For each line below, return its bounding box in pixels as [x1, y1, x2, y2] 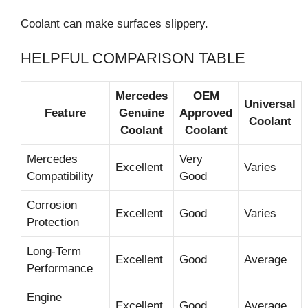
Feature [45, 107, 86, 120]
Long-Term [27, 245, 81, 258]
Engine [27, 291, 62, 305]
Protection [27, 216, 79, 230]
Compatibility [27, 170, 93, 184]
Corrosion [27, 199, 77, 212]
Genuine [119, 107, 164, 120]
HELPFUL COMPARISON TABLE [21, 49, 245, 67]
